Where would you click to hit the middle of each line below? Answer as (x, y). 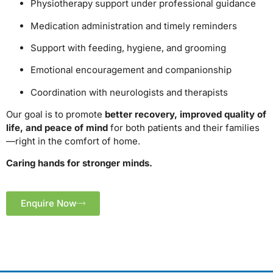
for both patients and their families (184, 128)
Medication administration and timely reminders (134, 26)
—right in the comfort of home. (73, 141)
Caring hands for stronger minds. (79, 163)
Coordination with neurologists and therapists (129, 92)
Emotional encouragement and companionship (131, 70)
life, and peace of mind (57, 128)
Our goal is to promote (55, 115)
